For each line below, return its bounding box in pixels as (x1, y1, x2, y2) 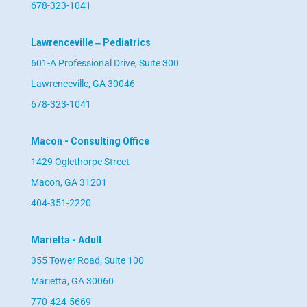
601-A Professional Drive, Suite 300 (30, 58, 179, 69)
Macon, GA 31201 (30, 177, 107, 188)
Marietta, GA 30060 (30, 275, 114, 287)
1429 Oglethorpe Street (30, 156, 130, 168)
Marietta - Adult (30, 234, 102, 246)
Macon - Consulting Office (30, 136, 149, 147)
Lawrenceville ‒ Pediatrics (30, 37, 151, 49)
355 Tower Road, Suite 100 (30, 255, 144, 267)
